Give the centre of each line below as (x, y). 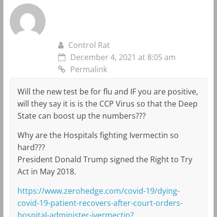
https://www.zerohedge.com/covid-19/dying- (98, 191)
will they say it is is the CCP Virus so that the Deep (107, 103)
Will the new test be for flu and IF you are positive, (108, 91)
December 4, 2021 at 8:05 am (123, 57)
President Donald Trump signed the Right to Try (105, 159)
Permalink (88, 69)
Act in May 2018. (46, 171)
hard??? (31, 147)
